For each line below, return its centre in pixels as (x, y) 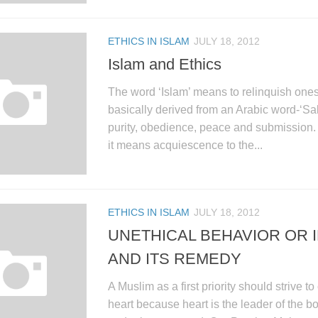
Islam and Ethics (165, 64)
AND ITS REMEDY (175, 258)
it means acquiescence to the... (185, 145)
